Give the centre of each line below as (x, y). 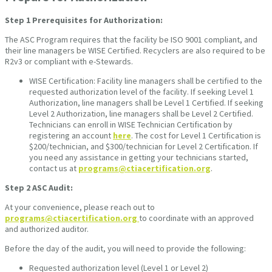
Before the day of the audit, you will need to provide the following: (125, 248)
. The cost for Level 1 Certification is (196, 135)
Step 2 (18, 187)
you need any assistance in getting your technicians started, (139, 157)
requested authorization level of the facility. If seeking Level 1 (141, 91)
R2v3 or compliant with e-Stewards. (69, 61)
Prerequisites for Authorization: (97, 20)
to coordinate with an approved (196, 218)
